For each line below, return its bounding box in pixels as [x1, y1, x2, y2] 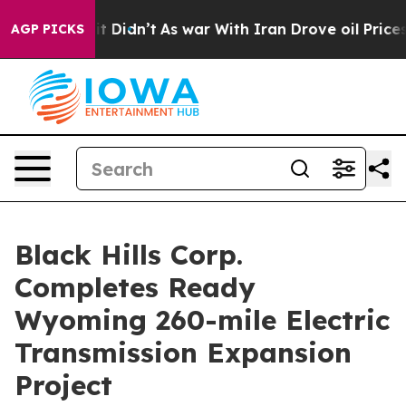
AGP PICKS [11, 21, 84, 37]
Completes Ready [14, 270, 256, 304]
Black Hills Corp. [14, 237, 243, 272]
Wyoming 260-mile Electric [14, 303, 390, 337]
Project [14, 368, 112, 402]
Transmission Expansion [14, 335, 352, 370]
